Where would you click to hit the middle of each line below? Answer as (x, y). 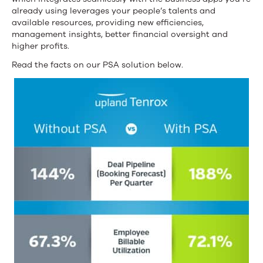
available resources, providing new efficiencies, (108, 23)
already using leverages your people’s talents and (114, 11)
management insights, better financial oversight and (120, 34)
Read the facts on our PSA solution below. (97, 65)
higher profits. (41, 46)
